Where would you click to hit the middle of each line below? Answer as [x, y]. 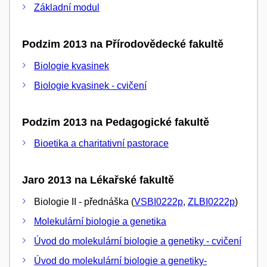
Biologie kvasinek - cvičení [90, 85]
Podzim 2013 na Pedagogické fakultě [116, 122]
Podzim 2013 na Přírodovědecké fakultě [123, 44]
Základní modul [67, 7]
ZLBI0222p [211, 201]
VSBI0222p [159, 201]
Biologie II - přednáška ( [84, 201]
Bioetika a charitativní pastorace [101, 143]
